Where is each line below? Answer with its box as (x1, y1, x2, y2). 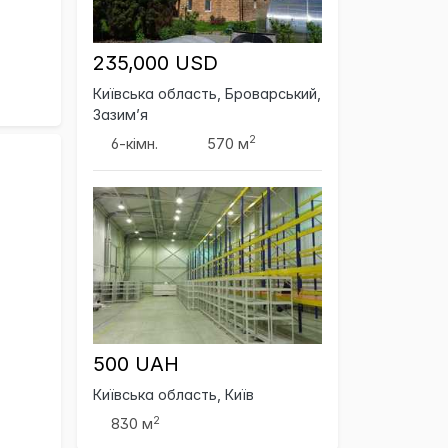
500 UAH (93, 352, 179, 377)
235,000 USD (93, 50, 218, 75)
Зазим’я (93, 105, 148, 123)
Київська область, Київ (93, 386, 254, 404)
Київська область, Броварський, (93, 84, 321, 102)
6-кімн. (111, 134, 159, 152)
